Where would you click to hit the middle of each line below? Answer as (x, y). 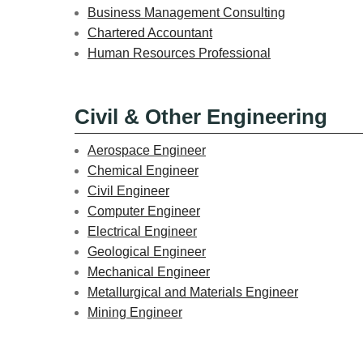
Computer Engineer (144, 211)
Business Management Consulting (186, 12)
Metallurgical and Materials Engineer (193, 292)
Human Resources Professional (179, 53)
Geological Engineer (147, 251)
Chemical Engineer (143, 170)
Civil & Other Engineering (201, 116)
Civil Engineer (128, 190)
